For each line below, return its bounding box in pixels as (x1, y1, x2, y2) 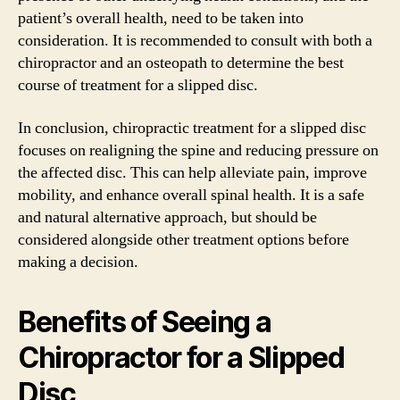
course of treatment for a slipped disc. (18, 75, 258, 96)
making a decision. (18, 251, 138, 272)
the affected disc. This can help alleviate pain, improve (18, 162, 367, 183)
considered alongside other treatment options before (18, 229, 349, 250)
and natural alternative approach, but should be (18, 206, 317, 228)
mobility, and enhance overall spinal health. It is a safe (18, 184, 364, 205)
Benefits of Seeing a (18, 304, 271, 339)
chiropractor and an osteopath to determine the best (18, 53, 344, 73)
